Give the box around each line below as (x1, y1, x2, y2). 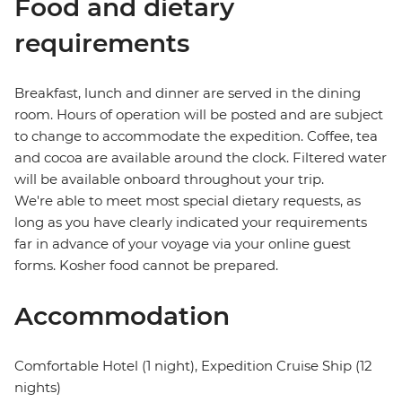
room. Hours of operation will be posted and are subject (14, 106, 383, 124)
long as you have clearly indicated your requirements (14, 214, 367, 232)
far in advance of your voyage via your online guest (14, 235, 351, 253)
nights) (14, 379, 61, 397)
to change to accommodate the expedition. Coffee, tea (14, 127, 378, 145)
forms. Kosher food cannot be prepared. (14, 257, 278, 275)
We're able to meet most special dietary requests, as (14, 192, 361, 210)
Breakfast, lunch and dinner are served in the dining (14, 84, 361, 102)
